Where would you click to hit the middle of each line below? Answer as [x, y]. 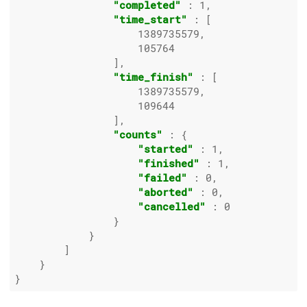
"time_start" [150, 20]
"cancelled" [172, 207]
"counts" [138, 135]
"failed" [162, 178]
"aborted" [165, 192]
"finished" [169, 163]
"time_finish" [153, 77]
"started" [165, 149]
